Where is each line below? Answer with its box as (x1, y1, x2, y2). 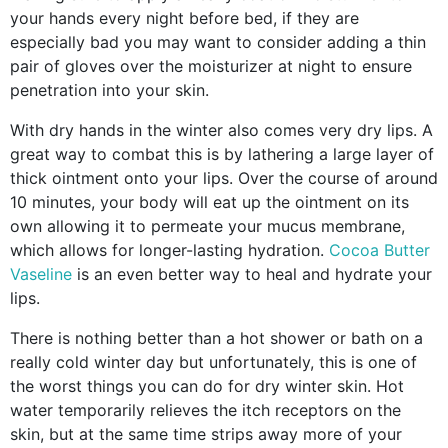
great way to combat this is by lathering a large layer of (10, 143, 434, 164)
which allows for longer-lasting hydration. (10, 239, 329, 260)
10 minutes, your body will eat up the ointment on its (10, 191, 409, 212)
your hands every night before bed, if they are (10, 7, 359, 28)
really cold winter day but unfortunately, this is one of (10, 351, 417, 372)
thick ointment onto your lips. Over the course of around (10, 167, 438, 188)
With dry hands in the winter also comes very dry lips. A (10, 119, 433, 140)
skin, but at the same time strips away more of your (10, 423, 402, 444)
